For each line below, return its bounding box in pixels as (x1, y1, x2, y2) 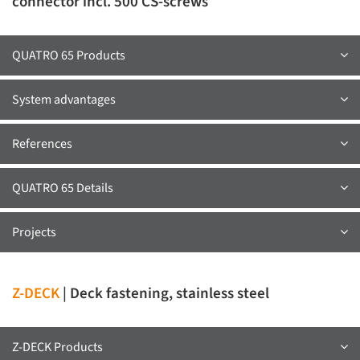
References (12, 135, 72, 153)
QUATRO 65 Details (12, 179, 113, 198)
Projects (12, 223, 56, 242)
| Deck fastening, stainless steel (59, 283, 269, 305)
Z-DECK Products (12, 338, 103, 357)
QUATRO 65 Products (12, 47, 125, 65)
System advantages (12, 91, 116, 109)
